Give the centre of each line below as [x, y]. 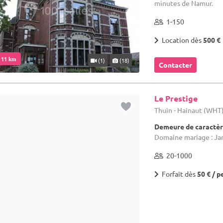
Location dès [181, 40]
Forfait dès [178, 174]
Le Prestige [176, 99]
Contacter [176, 65]
